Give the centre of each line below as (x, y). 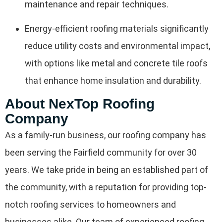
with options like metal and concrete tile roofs (116, 63)
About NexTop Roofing (80, 104)
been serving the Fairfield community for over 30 (101, 152)
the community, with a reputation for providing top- (106, 187)
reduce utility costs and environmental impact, (117, 46)
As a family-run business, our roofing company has (106, 135)
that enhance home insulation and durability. (113, 81)
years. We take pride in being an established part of (107, 169)
